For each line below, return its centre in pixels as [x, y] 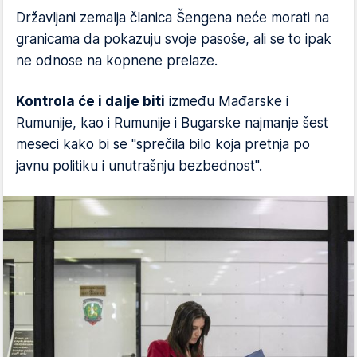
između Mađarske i [227, 101]
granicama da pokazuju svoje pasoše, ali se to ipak [174, 39]
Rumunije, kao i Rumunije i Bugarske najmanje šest [172, 123]
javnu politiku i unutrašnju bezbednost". [139, 166]
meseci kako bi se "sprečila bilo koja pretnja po [163, 144]
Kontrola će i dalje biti [90, 101]
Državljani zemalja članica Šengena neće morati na [173, 18]
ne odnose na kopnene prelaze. [117, 61]
